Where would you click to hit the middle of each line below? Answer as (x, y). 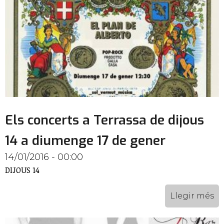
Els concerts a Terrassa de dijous (104, 120)
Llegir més (192, 196)
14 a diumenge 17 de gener (85, 141)
